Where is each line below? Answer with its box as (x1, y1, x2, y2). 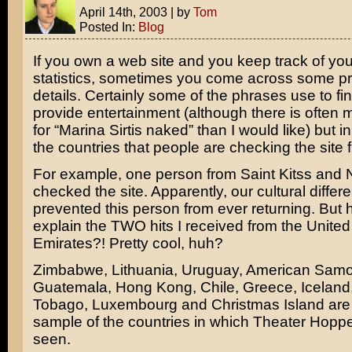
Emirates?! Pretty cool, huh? (32, 235, 223, 251)
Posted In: (79, 20, 138, 34)
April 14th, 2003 (79, 5, 167, 19)
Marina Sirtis (58, 122, 142, 138)
